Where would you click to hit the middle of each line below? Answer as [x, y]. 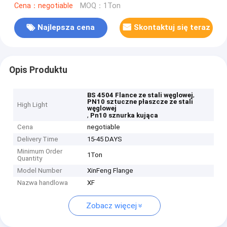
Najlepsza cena [66, 28]
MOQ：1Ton [100, 6]
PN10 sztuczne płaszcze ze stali [140, 102]
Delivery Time [38, 139]
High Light [33, 105]
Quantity [30, 159]
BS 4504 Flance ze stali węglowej [140, 95]
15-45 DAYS [105, 139]
